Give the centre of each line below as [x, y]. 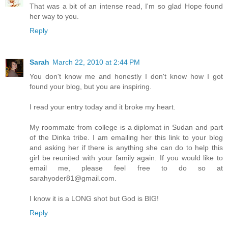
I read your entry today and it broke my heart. [103, 107]
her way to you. [54, 16]
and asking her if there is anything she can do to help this [126, 147]
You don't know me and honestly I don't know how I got [126, 76]
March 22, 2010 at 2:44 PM [96, 62]
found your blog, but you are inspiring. [91, 86]
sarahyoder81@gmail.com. [73, 178]
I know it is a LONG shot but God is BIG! [94, 198]
